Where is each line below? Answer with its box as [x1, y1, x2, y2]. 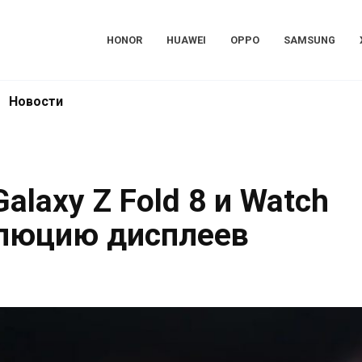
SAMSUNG [283, 34, 335, 47]
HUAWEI [166, 34, 206, 47]
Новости [9, 93, 63, 109]
